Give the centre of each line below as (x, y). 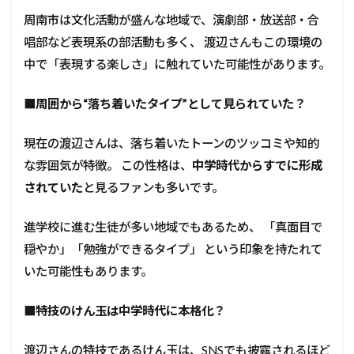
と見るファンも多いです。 (153, 187)
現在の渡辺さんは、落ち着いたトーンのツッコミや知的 (171, 143)
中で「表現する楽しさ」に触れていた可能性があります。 (177, 64)
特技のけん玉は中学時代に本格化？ (130, 310)
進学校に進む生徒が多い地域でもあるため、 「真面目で (173, 226)
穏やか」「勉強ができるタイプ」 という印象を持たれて (173, 249)
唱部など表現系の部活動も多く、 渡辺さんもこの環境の (173, 41)
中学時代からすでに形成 (257, 165)
